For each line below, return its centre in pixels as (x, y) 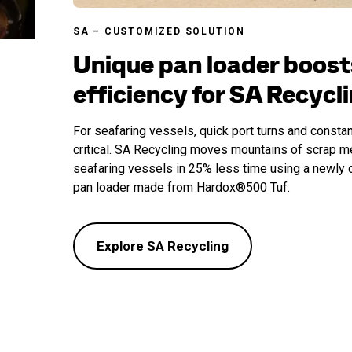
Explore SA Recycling (162, 246)
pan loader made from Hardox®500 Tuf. (181, 187)
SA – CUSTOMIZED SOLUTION (159, 31)
